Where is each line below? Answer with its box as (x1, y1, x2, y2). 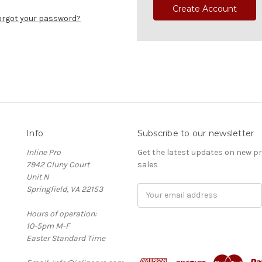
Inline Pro (26, 147, 61, 157)
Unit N (26, 171, 49, 182)
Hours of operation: (26, 208, 96, 219)
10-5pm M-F (26, 220, 70, 231)
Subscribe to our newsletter (137, 127, 254, 139)
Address (137, 196, 168, 206)
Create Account (173, 3, 237, 14)
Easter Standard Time (26, 233, 105, 243)
